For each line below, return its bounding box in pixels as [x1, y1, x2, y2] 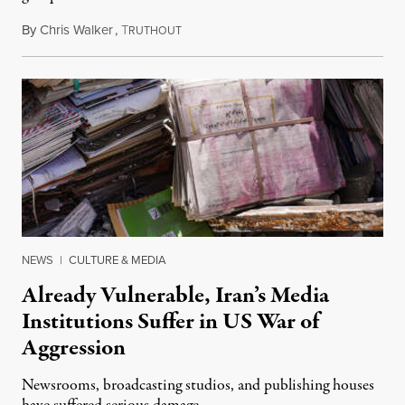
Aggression [22, 331, 126, 364]
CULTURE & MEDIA [69, 250, 166, 268]
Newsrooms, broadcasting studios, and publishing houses [22, 373, 374, 397]
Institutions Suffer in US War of [22, 305, 319, 338]
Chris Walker [40, 19, 113, 40]
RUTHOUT [128, 22, 182, 39]
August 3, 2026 [181, 19, 266, 40]
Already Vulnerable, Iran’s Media [22, 278, 329, 312]
